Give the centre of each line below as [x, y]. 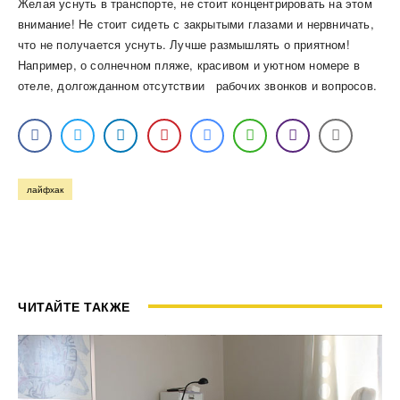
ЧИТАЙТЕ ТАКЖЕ [74, 306]
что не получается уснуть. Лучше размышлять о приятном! [184, 44]
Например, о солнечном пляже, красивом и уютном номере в [189, 64]
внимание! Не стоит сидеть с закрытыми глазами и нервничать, [196, 23]
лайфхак [45, 189]
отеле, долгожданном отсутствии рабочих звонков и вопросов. [198, 85]
